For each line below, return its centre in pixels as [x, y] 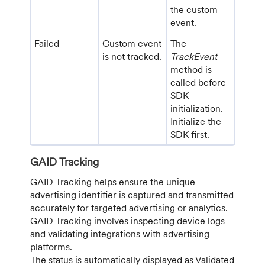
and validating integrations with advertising [120, 234]
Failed [47, 43]
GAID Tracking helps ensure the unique [113, 182]
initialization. [197, 109]
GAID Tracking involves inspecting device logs [127, 221]
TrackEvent [194, 56]
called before [198, 83]
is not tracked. [132, 56]
